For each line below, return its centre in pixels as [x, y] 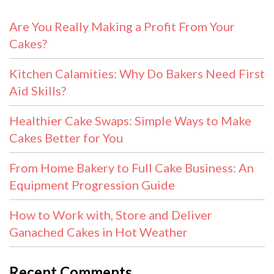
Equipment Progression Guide [92, 185]
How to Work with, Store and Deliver [111, 215]
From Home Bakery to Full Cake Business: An [131, 168]
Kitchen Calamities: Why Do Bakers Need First [137, 74]
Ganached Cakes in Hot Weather [98, 232]
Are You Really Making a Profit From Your [122, 27]
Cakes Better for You [66, 138]
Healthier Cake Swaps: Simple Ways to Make [130, 121]
